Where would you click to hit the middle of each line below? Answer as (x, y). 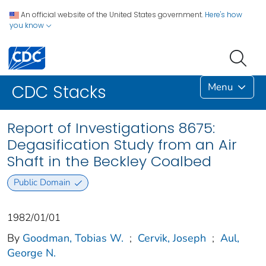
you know (28, 25)
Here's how (224, 15)
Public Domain (42, 183)
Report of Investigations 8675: (111, 128)
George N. (31, 253)
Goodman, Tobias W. (73, 238)
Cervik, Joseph (172, 238)
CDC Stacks (59, 93)
